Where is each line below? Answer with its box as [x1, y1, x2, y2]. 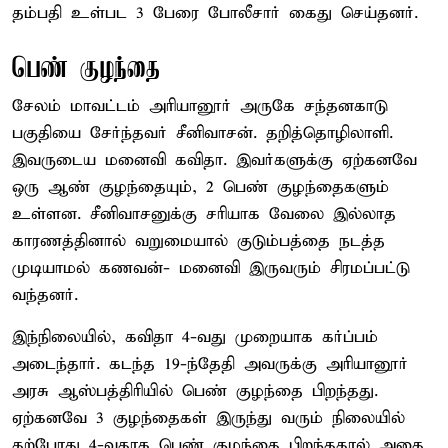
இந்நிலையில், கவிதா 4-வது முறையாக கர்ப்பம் [12, 326, 378, 348]
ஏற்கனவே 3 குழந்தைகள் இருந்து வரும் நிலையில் [12, 407, 405, 429]
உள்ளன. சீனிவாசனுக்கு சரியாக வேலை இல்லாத [12, 203, 396, 225]
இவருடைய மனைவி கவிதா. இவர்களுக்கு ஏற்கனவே [12, 149, 417, 171]
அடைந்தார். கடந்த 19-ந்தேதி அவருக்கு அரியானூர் [12, 353, 408, 375]
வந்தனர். [12, 284, 78, 306]
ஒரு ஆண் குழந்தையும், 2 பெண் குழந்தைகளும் [12, 176, 389, 198]
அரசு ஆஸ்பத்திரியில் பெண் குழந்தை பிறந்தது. [12, 380, 378, 402]
